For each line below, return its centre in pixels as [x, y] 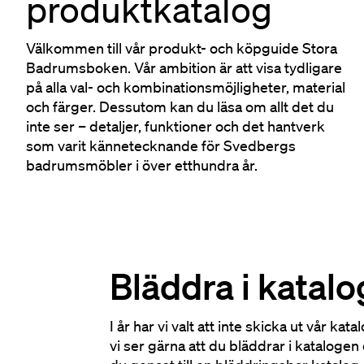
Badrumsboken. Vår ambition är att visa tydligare [184, 67]
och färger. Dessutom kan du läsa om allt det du [180, 106]
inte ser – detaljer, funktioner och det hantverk [175, 126]
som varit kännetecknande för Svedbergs [161, 145]
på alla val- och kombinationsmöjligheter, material [186, 87]
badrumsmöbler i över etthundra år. [142, 165]
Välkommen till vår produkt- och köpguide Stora [182, 48]
